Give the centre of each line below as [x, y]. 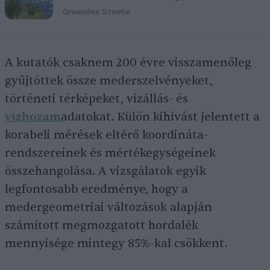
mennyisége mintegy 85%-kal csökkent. [116, 243]
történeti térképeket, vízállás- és [96, 99]
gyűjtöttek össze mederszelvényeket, [109, 81]
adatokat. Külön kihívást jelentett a [160, 117]
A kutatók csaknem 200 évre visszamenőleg [128, 63]
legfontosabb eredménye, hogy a [96, 189]
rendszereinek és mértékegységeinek [110, 153]
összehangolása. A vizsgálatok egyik [105, 171]
